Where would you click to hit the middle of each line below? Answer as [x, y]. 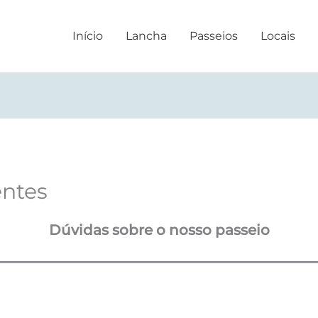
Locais [278, 36]
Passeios [214, 36]
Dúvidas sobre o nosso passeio [159, 230]
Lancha [146, 36]
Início [88, 36]
